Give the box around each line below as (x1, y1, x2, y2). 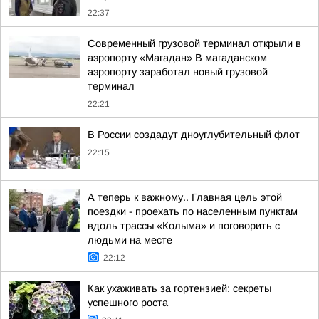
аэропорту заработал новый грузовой (88, 66, 268, 78)
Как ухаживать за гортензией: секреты (88, 283, 271, 294)
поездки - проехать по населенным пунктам (88, 206, 298, 217)
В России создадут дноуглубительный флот (88, 129, 300, 140)
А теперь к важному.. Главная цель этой (88, 192, 282, 203)
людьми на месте (88, 234, 172, 246)
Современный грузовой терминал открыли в (88, 38, 301, 49)
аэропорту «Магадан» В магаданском (88, 52, 267, 63)
